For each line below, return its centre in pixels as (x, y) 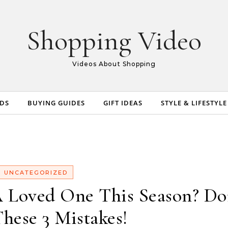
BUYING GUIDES (56, 103)
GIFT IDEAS (123, 103)
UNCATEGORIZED (36, 173)
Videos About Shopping (114, 64)
